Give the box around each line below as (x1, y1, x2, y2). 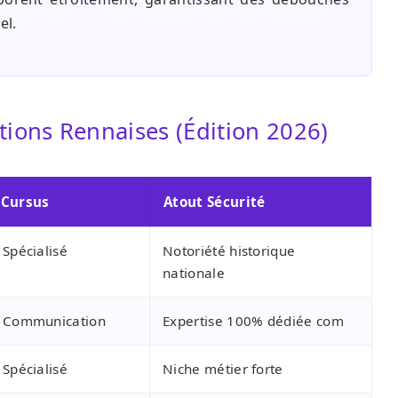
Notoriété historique (163, 242, 296, 260)
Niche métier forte (163, 360, 283, 378)
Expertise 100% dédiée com (163, 312, 344, 330)
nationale (163, 264, 225, 283)
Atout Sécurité (163, 193, 266, 211)
